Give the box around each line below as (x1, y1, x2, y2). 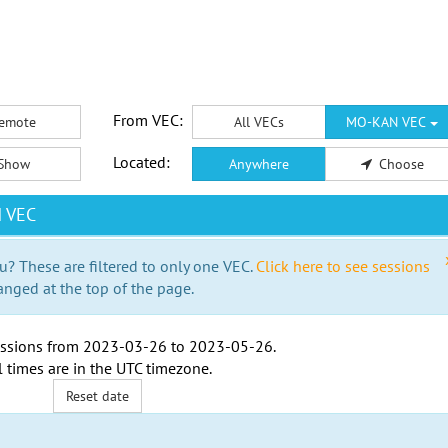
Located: (112, 152, 170, 172)
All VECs (233, 113, 284, 131)
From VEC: (112, 110, 183, 130)
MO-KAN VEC (346, 113, 431, 131)
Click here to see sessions (256, 256, 430, 276)
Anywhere (228, 155, 289, 173)
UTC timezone (115, 358, 209, 378)
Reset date (66, 387, 130, 405)
